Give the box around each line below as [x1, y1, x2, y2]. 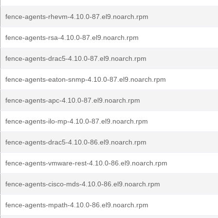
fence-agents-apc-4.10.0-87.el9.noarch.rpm [5, 96, 140, 104]
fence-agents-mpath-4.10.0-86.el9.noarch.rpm [5, 201, 148, 209]
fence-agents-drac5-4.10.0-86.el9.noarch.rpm [5, 138, 146, 146]
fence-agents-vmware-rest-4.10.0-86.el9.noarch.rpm [5, 159, 167, 167]
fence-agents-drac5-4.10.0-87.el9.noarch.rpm [5, 54, 146, 62]
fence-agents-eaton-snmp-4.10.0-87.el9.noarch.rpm [5, 75, 166, 83]
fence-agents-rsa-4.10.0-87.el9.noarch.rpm [5, 34, 139, 41]
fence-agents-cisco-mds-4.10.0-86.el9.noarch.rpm [5, 180, 160, 188]
